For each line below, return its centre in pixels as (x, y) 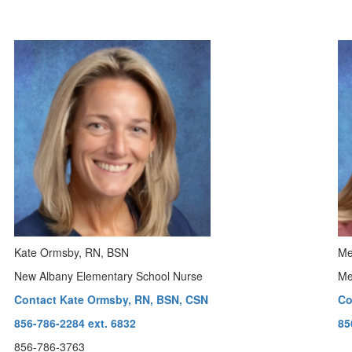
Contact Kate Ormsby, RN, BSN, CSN (112, 299)
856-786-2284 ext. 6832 (75, 323)
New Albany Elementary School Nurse (109, 276)
